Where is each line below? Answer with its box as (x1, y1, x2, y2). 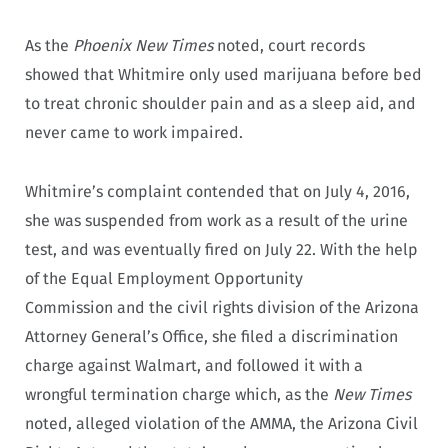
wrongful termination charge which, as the (25, 384, 333, 404)
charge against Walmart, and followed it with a (25, 355, 363, 375)
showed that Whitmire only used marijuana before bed (25, 65, 422, 85)
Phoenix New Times (73, 36, 213, 56)
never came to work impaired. (25, 123, 243, 143)
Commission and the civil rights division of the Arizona (25, 297, 419, 317)
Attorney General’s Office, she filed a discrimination (25, 326, 398, 346)
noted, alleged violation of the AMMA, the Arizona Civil (25, 413, 418, 433)
